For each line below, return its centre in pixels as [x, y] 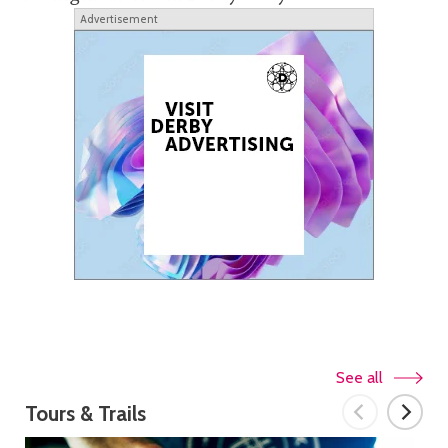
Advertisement [119, 19]
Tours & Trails [85, 413]
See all [359, 377]
